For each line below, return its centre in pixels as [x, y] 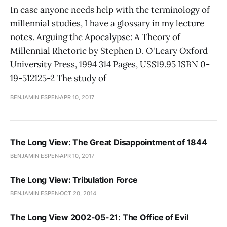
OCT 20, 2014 [78, 193]
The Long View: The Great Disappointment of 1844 [109, 142]
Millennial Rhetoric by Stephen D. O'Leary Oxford [109, 51]
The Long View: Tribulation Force [74, 180]
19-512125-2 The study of [58, 78]
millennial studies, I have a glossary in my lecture [107, 23]
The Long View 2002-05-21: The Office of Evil [99, 217]
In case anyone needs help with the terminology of [110, 10]
